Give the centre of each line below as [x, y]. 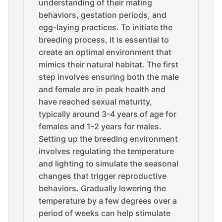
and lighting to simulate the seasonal [109, 164]
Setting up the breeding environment [108, 139]
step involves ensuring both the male [109, 77]
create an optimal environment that [105, 52]
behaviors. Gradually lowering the [102, 188]
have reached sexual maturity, [95, 102]
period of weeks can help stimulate [105, 213]
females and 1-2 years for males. [100, 126]
